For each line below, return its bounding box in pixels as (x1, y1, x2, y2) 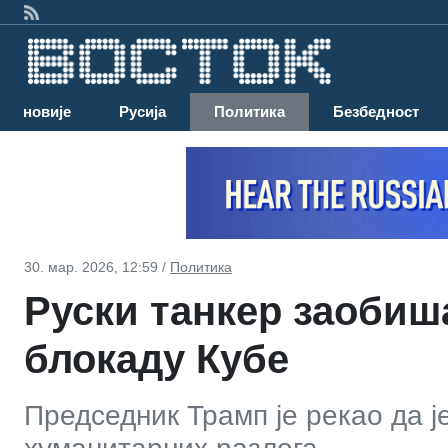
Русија (119, 103, 166, 121)
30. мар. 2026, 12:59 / (24, 258, 170, 275)
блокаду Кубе (24, 336, 289, 381)
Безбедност (333, 103, 419, 121)
